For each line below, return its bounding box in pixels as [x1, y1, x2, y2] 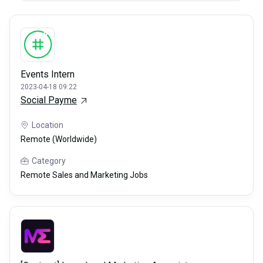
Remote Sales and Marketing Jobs [21, 170, 148, 180]
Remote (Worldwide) [21, 134, 97, 144]
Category [32, 156, 66, 166]
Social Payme [21, 95, 77, 106]
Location [32, 120, 63, 130]
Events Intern [21, 69, 75, 80]
